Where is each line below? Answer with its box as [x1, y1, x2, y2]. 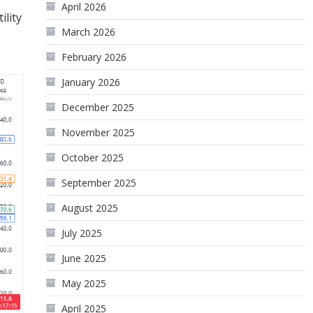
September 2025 [61, 176, 137, 189]
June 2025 [61, 252, 107, 265]
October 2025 [61, 151, 124, 164]
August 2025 [61, 201, 119, 214]
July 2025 [61, 226, 103, 240]
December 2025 [61, 101, 135, 114]
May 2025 [61, 277, 107, 290]
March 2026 [61, 25, 116, 38]
